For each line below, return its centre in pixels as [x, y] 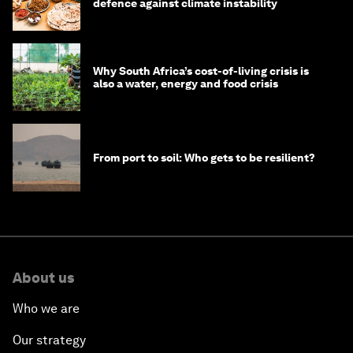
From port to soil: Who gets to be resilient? [204, 158]
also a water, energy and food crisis [186, 84]
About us [43, 278]
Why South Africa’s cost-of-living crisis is [201, 71]
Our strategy [49, 340]
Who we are [46, 309]
